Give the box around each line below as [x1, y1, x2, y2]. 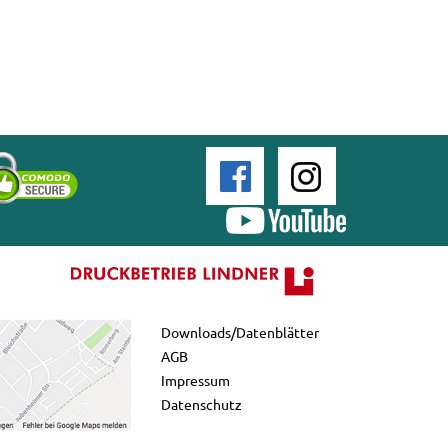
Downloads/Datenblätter [161, 323, 319, 342]
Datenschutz [161, 395, 242, 414]
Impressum [161, 371, 230, 390]
